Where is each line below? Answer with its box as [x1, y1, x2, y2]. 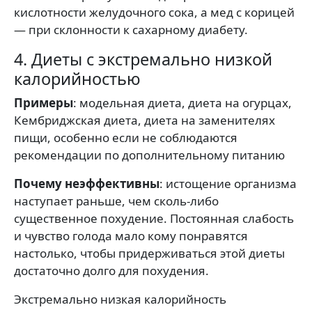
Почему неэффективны [14, 175, 159, 192]
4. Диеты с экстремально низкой [14, 48, 272, 71]
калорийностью [14, 68, 141, 91]
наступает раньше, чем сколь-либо [14, 193, 219, 210]
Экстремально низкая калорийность [14, 291, 226, 308]
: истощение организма [159, 175, 297, 192]
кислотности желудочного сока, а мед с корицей [14, 4, 295, 21]
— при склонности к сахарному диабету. [14, 22, 248, 38]
